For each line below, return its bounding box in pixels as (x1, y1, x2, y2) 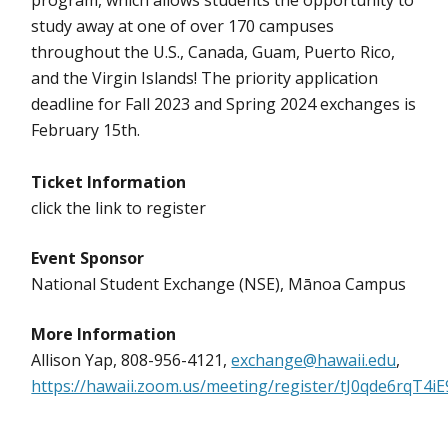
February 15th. (31, 119, 141, 142)
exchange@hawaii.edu (231, 349, 397, 372)
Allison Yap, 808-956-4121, (31, 349, 232, 372)
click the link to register (31, 197, 207, 220)
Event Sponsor (31, 247, 145, 270)
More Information (31, 323, 177, 346)
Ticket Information (31, 171, 187, 194)
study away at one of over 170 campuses (31, 15, 335, 38)
